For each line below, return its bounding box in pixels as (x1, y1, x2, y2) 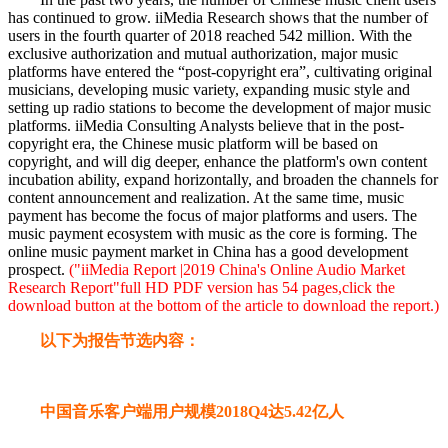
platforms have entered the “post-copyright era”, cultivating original (8, 63, 432, 81)
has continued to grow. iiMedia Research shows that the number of (8, 9, 428, 27)
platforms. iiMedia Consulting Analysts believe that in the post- (8, 117, 404, 135)
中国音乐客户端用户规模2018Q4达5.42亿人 (40, 403, 344, 421)
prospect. (8, 261, 65, 279)
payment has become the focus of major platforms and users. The (8, 207, 417, 225)
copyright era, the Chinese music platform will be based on (8, 135, 378, 153)
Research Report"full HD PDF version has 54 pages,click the (8, 279, 395, 297)
